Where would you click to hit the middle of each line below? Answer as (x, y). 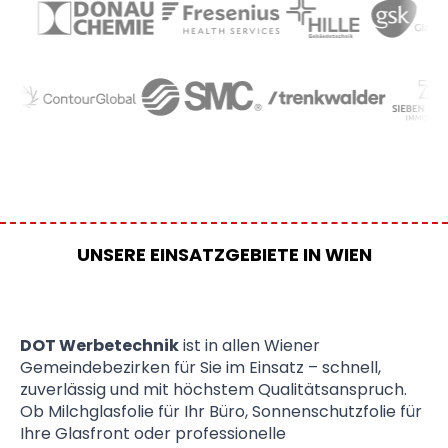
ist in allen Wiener (249, 346)
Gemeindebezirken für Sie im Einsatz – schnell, (200, 368)
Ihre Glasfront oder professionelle (153, 434)
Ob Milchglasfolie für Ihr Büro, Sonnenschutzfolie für (221, 412)
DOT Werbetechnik (99, 346)
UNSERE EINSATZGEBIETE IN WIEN (224, 255)
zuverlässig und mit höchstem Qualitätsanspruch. (213, 390)
